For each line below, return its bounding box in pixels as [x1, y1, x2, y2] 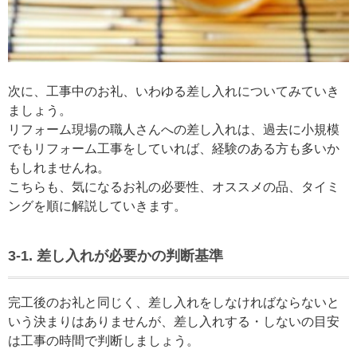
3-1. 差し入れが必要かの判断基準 [8, 248, 223, 265]
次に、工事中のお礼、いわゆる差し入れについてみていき [8, 84, 339, 99]
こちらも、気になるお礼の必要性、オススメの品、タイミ [8, 180, 339, 194]
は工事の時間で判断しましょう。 [8, 334, 199, 348]
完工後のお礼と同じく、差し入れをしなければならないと [8, 296, 339, 310]
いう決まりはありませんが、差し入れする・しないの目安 [8, 315, 339, 329]
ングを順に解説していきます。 [8, 199, 186, 214]
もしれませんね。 [8, 161, 110, 175]
